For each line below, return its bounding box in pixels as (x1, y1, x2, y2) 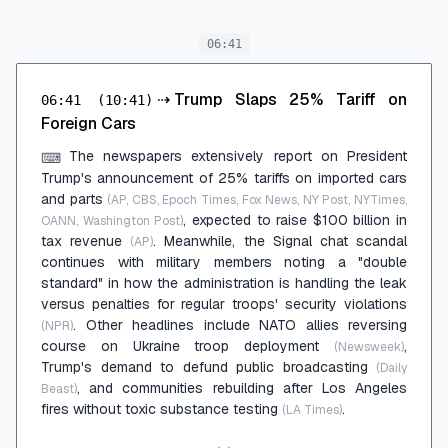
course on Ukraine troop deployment (41, 336, 334, 355)
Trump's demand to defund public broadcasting (41, 357, 376, 376)
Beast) (41, 380, 77, 397)
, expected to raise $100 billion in (183, 210, 407, 229)
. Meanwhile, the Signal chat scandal (153, 231, 408, 250)
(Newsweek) (334, 338, 404, 355)
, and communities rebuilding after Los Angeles (77, 378, 407, 397)
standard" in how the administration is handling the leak (41, 273, 407, 292)
